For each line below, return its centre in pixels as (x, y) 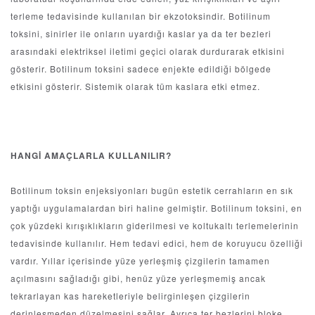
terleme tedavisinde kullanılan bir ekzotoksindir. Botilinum (141, 16)
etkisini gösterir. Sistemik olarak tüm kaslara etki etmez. (135, 86)
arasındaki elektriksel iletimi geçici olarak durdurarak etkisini (148, 51)
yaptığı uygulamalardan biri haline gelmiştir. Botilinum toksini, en (156, 208)
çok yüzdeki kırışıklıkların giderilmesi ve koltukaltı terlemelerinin (155, 226)
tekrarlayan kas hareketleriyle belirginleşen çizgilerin (130, 296)
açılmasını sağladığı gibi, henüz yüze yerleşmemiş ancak (138, 278)
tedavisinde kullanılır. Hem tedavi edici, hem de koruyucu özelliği (157, 243)
